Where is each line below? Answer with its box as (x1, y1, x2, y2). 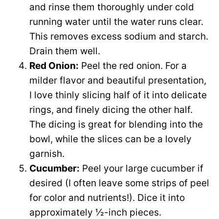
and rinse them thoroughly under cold (29, 1, 194, 13)
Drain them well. (29, 45, 100, 57)
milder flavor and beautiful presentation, (29, 75, 206, 87)
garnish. (29, 148, 65, 160)
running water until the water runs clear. (29, 16, 203, 28)
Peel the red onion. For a (79, 60, 187, 72)
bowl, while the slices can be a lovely (29, 133, 192, 145)
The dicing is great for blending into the (29, 119, 203, 131)
